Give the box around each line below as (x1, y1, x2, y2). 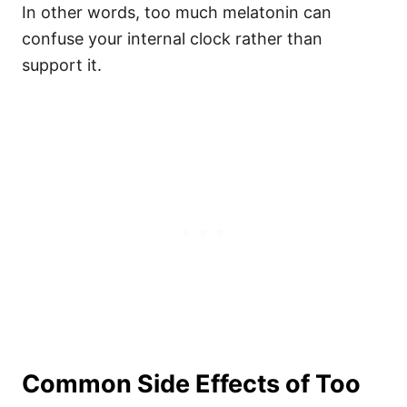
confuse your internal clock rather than (22, 29, 323, 49)
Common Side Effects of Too (22, 369, 361, 400)
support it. (22, 55, 102, 75)
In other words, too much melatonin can (22, 3, 332, 23)
